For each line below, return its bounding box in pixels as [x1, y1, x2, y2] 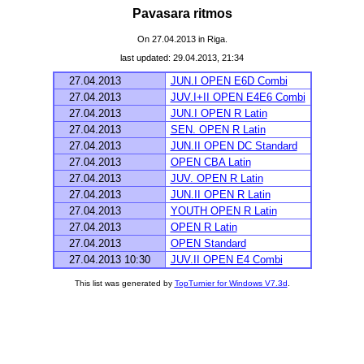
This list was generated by [74, 278, 175, 288]
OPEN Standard [170, 237, 246, 250]
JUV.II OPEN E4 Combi [170, 253, 283, 266]
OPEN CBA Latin [170, 156, 251, 169]
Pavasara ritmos [132, 6, 232, 20]
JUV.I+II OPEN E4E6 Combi [170, 91, 305, 104]
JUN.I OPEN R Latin [170, 107, 267, 120]
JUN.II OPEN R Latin [170, 188, 271, 201]
